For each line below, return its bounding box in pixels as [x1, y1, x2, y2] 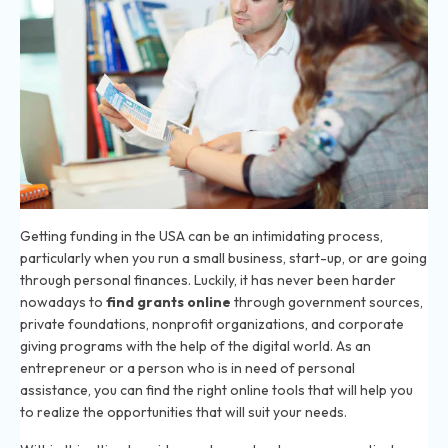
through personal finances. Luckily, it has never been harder [20, 271, 396, 290]
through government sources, [231, 293, 423, 312]
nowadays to [20, 293, 103, 312]
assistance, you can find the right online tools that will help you [20, 381, 413, 400]
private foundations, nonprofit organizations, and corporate [20, 315, 404, 334]
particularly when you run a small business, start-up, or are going [20, 249, 427, 268]
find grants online [106, 293, 231, 312]
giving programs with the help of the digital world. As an [20, 337, 371, 356]
